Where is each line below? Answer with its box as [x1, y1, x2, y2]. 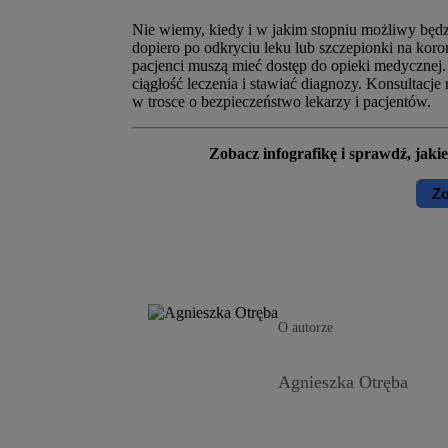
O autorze [278, 320, 333, 336]
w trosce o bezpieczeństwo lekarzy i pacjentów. [132, 93, 431, 111]
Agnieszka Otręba [278, 372, 408, 393]
